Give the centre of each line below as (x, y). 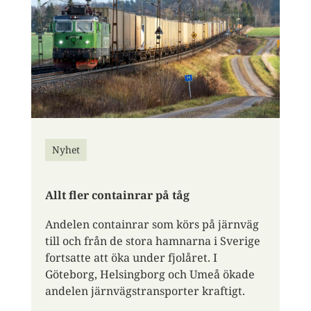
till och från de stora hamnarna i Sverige (152, 241)
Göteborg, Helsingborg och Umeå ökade (150, 274)
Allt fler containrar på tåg (117, 195)
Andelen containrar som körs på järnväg (152, 224)
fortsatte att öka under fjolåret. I (131, 257)
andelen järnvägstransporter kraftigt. (145, 291)
